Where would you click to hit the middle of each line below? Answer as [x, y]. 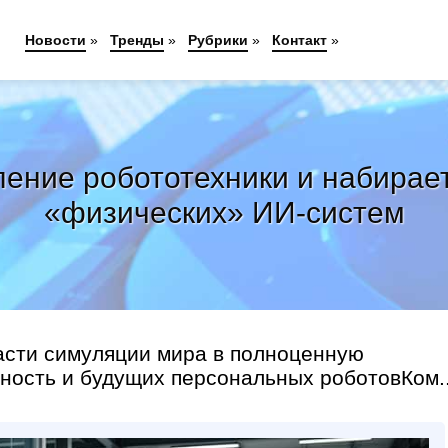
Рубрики [217, 40]
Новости [55, 40]
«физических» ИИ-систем [224, 212]
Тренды [136, 40]
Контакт [299, 40]
